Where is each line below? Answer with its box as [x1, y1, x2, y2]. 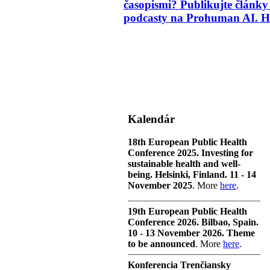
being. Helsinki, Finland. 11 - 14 [128, 169, 256, 180]
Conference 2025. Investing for [128, 148, 253, 159]
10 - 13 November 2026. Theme [128, 228, 255, 239]
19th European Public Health [128, 206, 247, 217]
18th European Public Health [128, 137, 247, 148]
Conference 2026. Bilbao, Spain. [128, 217, 259, 228]
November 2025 [128, 180, 192, 191]
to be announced [128, 239, 195, 250]
